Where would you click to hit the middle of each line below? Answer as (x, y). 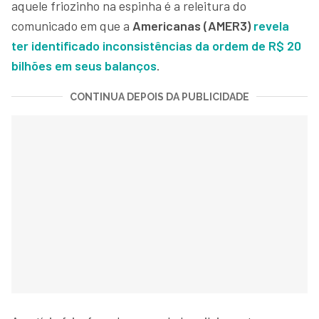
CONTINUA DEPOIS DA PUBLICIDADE (159, 96)
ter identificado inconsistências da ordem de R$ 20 (156, 45)
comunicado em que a (72, 25)
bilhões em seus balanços (84, 65)
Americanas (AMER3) (192, 25)
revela (271, 25)
